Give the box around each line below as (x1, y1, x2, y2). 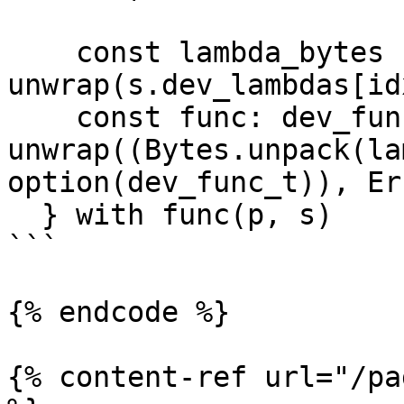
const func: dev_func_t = (7, 101, 76, 133)
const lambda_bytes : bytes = (7, 36, 76, 69)
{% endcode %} (7, 296, 230, 328)
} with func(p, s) (7, 198, 41, 231)
